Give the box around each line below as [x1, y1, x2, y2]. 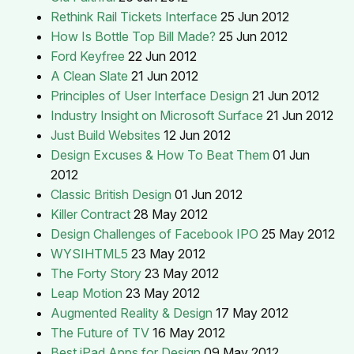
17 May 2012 [216, 304, 288, 321]
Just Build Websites [51, 126, 160, 143]
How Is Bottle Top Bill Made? [51, 28, 216, 44]
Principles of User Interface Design [51, 87, 249, 104]
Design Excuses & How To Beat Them [51, 146, 269, 163]
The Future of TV [51, 324, 149, 341]
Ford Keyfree [51, 47, 125, 64]
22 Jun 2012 [128, 47, 197, 64]
